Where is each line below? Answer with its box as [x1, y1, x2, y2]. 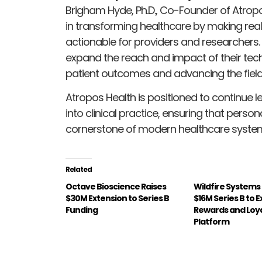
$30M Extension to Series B [65, 192, 169, 205]
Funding [65, 204, 98, 216]
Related [65, 164, 92, 175]
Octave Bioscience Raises [65, 181, 166, 193]
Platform [194, 216, 230, 228]
